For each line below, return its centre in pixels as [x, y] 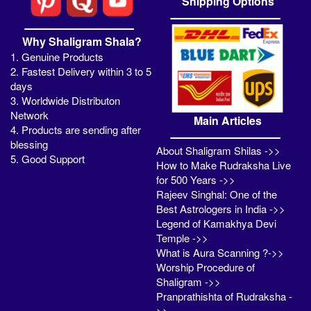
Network [30, 115]
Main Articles [228, 121]
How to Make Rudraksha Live [224, 165]
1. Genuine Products [57, 57]
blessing [29, 144]
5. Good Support [48, 159]
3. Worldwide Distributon [65, 101]
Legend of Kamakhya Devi [217, 224]
